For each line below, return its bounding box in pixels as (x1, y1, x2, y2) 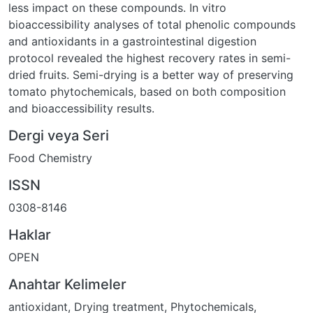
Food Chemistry (8, 150, 92, 165)
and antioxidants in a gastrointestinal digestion (8, 34, 256, 48)
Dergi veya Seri (8, 126, 109, 144)
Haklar (8, 226, 51, 243)
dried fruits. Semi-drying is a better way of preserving (8, 67, 293, 82)
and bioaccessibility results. (8, 101, 154, 115)
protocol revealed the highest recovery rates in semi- (8, 50, 291, 65)
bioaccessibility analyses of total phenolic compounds (8, 17, 296, 31)
